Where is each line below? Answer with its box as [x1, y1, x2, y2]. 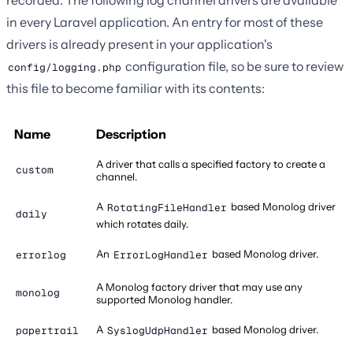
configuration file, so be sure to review [123, 58, 344, 75]
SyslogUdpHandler [107, 324, 208, 338]
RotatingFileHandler [107, 201, 227, 215]
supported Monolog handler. [96, 293, 232, 307]
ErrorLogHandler [113, 248, 208, 262]
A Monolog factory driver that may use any [96, 281, 303, 294]
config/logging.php [8, 61, 121, 75]
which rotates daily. [96, 217, 188, 231]
